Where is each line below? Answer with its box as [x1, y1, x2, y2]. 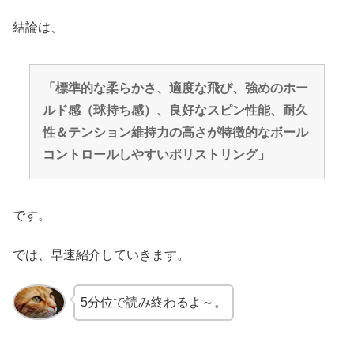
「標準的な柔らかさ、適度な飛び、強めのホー [42, 81, 308, 95]
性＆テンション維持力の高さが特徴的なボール [42, 125, 308, 139]
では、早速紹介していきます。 [13, 248, 190, 262]
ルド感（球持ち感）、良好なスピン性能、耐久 [42, 103, 308, 117]
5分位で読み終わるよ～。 [80, 295, 227, 309]
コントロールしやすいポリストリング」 [42, 147, 270, 161]
